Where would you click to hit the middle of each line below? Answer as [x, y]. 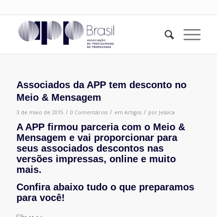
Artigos [133, 112]
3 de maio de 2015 [40, 112]
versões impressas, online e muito [96, 159]
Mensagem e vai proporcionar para [97, 138]
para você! [40, 198]
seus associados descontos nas [90, 148]
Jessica [167, 112]
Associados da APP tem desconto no [101, 85]
